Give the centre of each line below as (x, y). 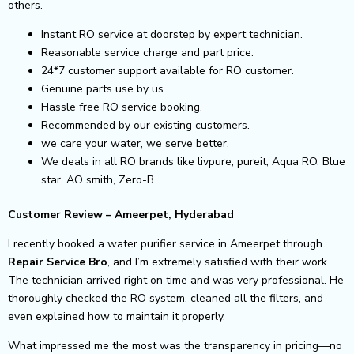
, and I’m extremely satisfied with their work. (218, 262)
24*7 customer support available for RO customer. (168, 70)
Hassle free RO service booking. (122, 107)
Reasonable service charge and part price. (147, 52)
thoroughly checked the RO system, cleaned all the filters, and (166, 298)
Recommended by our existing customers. (145, 125)
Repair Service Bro (58, 262)
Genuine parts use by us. (104, 88)
